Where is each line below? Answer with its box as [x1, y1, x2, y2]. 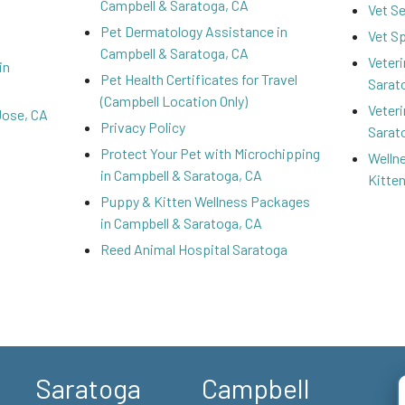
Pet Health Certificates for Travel [99, 71, 297, 88]
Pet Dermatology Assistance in [99, 23, 287, 40]
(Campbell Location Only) [99, 92, 248, 109]
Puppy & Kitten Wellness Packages [99, 193, 310, 210]
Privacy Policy [99, 118, 185, 136]
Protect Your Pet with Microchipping [99, 145, 320, 162]
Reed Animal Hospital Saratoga [99, 240, 287, 258]
